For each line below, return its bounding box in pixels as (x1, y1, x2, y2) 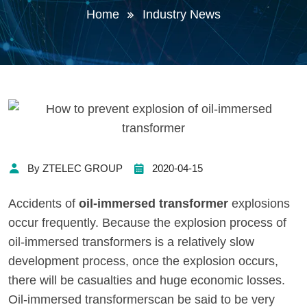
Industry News (143, 8, 221, 21)
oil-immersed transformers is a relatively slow (8, 235, 254, 249)
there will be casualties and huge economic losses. (8, 273, 285, 287)
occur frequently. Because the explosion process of (8, 216, 286, 230)
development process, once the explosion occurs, (8, 254, 278, 268)
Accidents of (8, 197, 79, 210)
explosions (232, 197, 290, 210)
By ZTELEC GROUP (27, 162, 123, 174)
